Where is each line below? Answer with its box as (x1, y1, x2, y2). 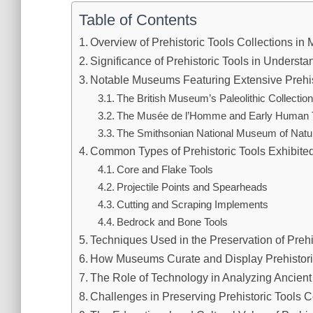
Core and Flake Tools (117, 163, 214, 175)
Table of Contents (79, 11, 197, 29)
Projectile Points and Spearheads (117, 181, 268, 193)
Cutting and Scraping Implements (117, 198, 269, 210)
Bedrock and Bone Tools (117, 216, 228, 228)
